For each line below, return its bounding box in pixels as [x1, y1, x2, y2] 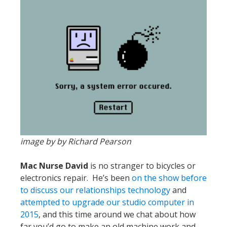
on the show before [132, 172, 207, 183]
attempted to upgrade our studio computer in [20, 196, 194, 208]
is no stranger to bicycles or [90, 160, 196, 171]
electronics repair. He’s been [20, 172, 132, 183]
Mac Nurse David [20, 160, 90, 171]
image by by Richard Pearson [20, 135, 131, 147]
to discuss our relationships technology [20, 184, 170, 196]
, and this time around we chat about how [39, 208, 196, 220]
